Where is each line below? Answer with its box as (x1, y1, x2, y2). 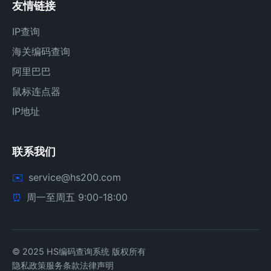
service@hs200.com (28, 171, 121, 183)
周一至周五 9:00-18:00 (27, 191, 128, 203)
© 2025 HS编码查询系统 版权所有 (12, 246, 146, 256)
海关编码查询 (12, 45, 70, 57)
